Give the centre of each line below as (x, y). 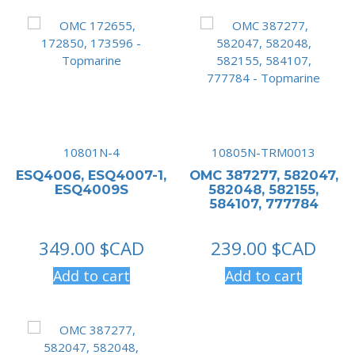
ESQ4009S (91, 189)
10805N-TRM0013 (264, 153)
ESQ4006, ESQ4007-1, (92, 175)
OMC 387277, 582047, (263, 175)
